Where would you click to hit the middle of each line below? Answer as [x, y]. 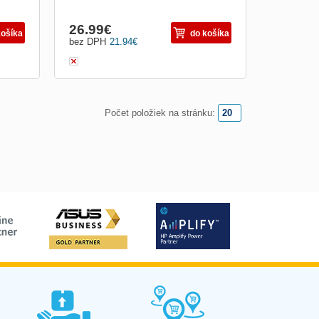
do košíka [210, 33]
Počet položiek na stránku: [160, 113]
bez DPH [88, 42]
